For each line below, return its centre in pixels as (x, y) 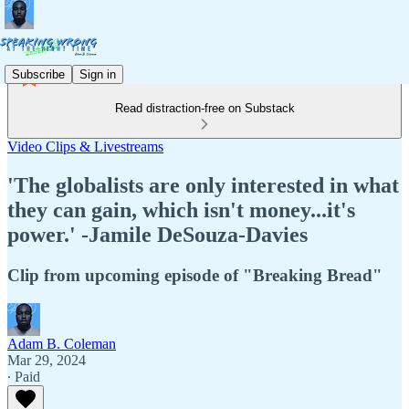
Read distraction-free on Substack (204, 108)
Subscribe (38, 74)
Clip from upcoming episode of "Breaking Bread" (195, 275)
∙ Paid (24, 376)
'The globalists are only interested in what (203, 185)
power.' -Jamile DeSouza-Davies (157, 234)
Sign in (98, 74)
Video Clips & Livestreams (85, 147)
